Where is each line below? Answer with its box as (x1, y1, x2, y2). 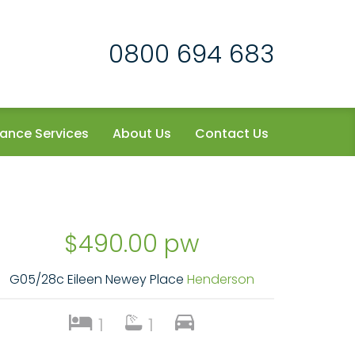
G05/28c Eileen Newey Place (9, 270, 187, 288)
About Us (113, 124, 171, 143)
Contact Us (195, 124, 269, 143)
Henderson (186, 270, 254, 288)
